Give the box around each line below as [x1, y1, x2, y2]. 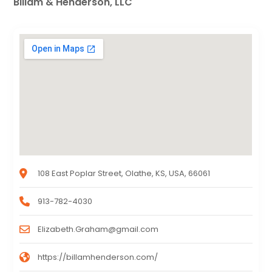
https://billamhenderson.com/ [38, 251, 158, 263]
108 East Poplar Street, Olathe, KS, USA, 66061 [38, 168, 211, 180]
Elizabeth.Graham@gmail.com [38, 223, 159, 236]
